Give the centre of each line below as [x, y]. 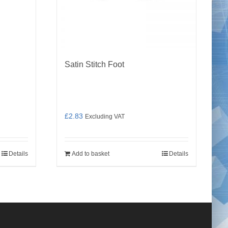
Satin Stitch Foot [94, 64]
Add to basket [91, 154]
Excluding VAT [105, 116]
